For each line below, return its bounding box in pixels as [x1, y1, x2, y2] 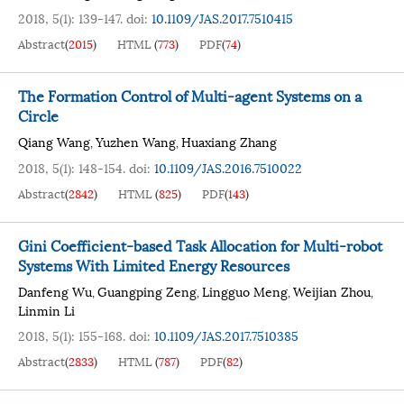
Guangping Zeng [97, 281, 197, 300]
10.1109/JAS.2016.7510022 [154, 158, 302, 177]
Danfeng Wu [18, 281, 92, 300]
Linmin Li [18, 300, 75, 319]
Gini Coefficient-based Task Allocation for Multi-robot [18, 234, 382, 256]
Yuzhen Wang [96, 132, 176, 151]
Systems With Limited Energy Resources [18, 253, 289, 276]
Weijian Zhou [293, 281, 371, 300]
